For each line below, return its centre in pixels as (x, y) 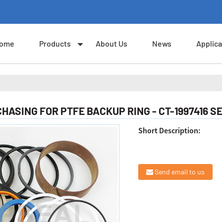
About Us (111, 43)
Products (55, 43)
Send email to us (180, 172)
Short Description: (169, 131)
